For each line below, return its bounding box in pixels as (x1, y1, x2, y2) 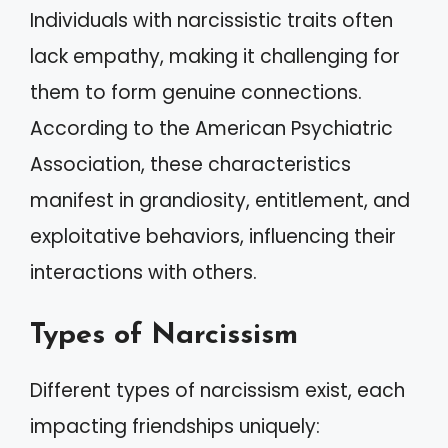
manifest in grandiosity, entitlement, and (30, 186, 410, 214)
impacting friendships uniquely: (30, 413, 320, 440)
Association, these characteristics (30, 150, 351, 178)
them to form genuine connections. (30, 78, 362, 106)
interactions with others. (30, 258, 257, 286)
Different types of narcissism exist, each (30, 377, 405, 404)
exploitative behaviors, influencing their (30, 222, 396, 250)
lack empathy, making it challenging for (30, 42, 400, 70)
